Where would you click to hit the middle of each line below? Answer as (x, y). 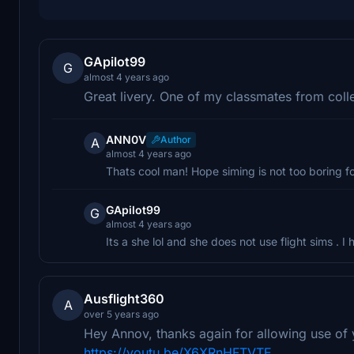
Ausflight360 (124, 298)
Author (176, 139)
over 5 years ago (121, 314)
